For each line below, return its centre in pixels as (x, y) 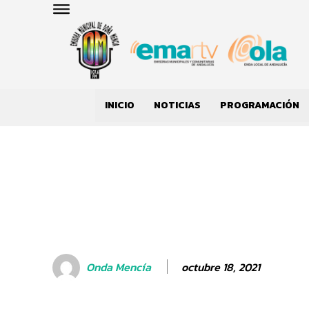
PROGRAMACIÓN (260, 106)
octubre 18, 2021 (221, 267)
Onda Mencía (119, 267)
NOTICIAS (177, 106)
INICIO (120, 106)
